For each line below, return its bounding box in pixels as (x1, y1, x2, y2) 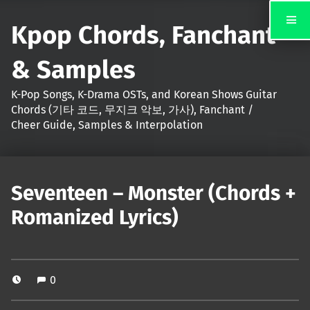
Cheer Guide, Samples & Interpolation (11, 118, 203, 131)
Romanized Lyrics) (11, 205, 179, 230)
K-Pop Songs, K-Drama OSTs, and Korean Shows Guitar (11, 87, 277, 101)
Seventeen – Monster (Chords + (11, 181, 296, 206)
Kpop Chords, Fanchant (11, 19, 275, 51)
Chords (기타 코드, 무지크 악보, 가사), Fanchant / (11, 102, 253, 116)
